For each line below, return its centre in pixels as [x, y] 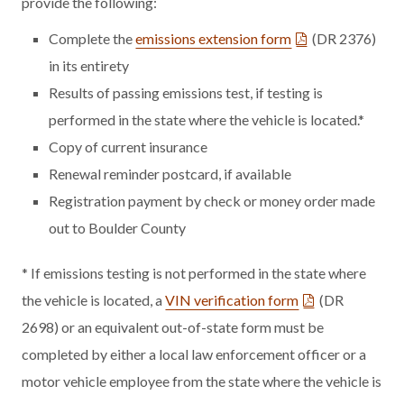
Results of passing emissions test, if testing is [186, 92]
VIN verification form [232, 299]
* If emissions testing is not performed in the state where [194, 272]
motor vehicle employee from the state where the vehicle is [202, 381]
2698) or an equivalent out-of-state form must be [173, 326]
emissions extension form [214, 38]
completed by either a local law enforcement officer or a [194, 353]
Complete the [92, 38]
